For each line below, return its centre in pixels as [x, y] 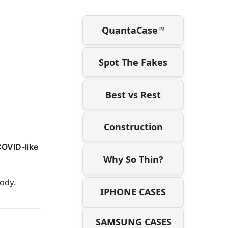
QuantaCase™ [133, 30]
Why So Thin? [133, 159]
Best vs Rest [133, 94]
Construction [133, 127]
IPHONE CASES [133, 192]
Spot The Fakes [133, 62]
